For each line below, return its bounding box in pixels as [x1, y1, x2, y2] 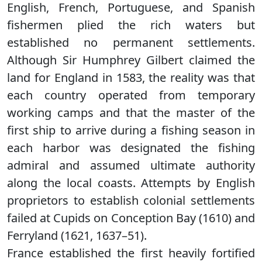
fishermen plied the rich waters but [7, 17, 255, 33]
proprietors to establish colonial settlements [7, 192, 255, 208]
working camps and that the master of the [7, 105, 255, 120]
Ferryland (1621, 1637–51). [7, 227, 147, 243]
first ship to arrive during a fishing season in [7, 122, 255, 138]
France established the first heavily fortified [7, 245, 255, 261]
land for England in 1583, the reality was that [7, 70, 255, 85]
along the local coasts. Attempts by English [7, 175, 255, 191]
